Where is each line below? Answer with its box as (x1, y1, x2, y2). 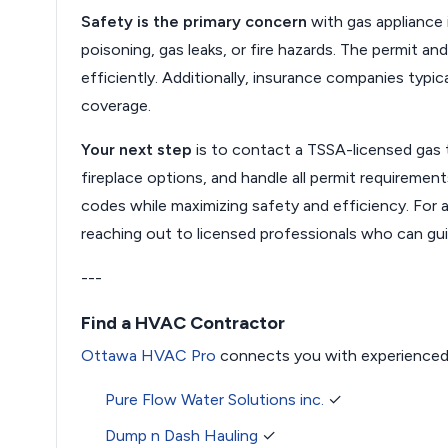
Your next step (81, 140, 192, 159)
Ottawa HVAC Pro (81, 346, 216, 365)
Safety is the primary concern (81, 12, 307, 31)
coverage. (81, 96, 151, 115)
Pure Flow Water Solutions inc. (105, 390, 324, 409)
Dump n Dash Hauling (105, 426, 258, 445)
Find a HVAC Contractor (81, 312, 285, 334)
